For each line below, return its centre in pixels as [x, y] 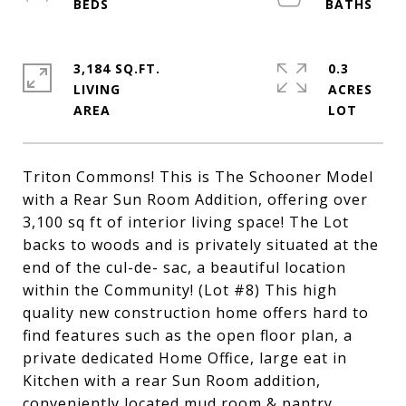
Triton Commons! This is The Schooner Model [198, 177]
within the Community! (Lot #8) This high [180, 290]
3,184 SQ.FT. [117, 68]
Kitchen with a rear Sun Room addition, [172, 381]
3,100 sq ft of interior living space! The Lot [186, 222]
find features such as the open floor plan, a [188, 335]
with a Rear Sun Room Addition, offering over [195, 199]
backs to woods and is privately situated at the [201, 245]
